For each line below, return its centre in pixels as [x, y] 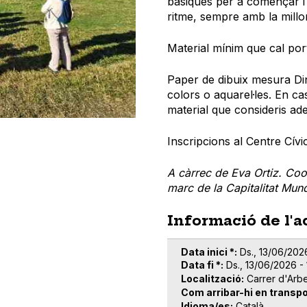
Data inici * [208, 251]
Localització [211, 279]
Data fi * [201, 265]
